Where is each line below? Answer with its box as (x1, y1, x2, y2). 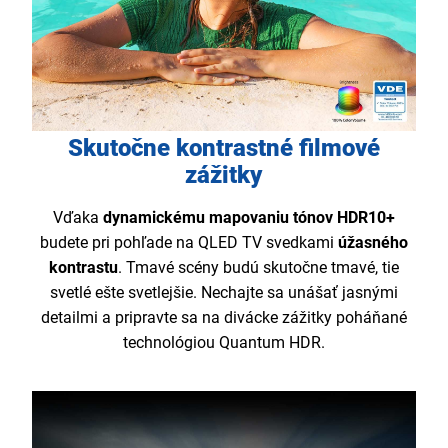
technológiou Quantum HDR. (122, 332, 325, 352)
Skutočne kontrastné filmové (67, 133, 380, 162)
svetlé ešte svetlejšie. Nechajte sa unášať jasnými (49, 282, 398, 302)
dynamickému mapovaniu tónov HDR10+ (98, 207, 395, 227)
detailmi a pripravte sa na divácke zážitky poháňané (40, 307, 407, 327)
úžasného (337, 232, 408, 252)
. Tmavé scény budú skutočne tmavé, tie (117, 257, 399, 277)
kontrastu (48, 257, 118, 277)
